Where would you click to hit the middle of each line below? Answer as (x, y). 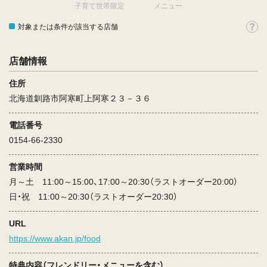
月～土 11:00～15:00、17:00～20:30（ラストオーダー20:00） (123, 182)
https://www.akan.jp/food (55, 239)
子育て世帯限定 (99, 6)
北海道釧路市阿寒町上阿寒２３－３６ (80, 99)
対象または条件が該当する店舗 (68, 27)
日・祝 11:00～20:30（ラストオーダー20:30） (93, 197)
